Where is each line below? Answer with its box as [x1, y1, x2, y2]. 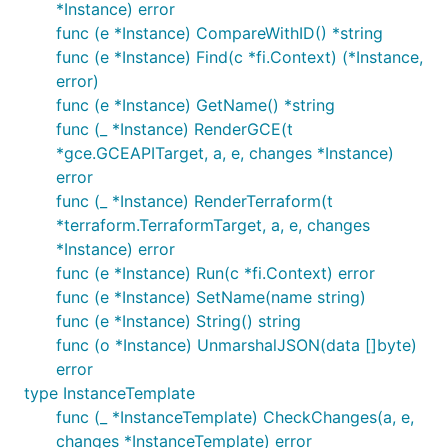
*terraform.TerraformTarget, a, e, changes [56, 215, 370, 235]
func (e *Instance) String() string [56, 311, 301, 331]
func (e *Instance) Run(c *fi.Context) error [56, 263, 375, 283]
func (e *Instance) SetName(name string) [56, 287, 366, 307]
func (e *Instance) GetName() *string [56, 95, 335, 115]
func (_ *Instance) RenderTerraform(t [56, 191, 333, 211]
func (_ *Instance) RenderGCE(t [56, 119, 293, 139]
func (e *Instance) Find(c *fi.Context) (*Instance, [56, 47, 423, 67]
